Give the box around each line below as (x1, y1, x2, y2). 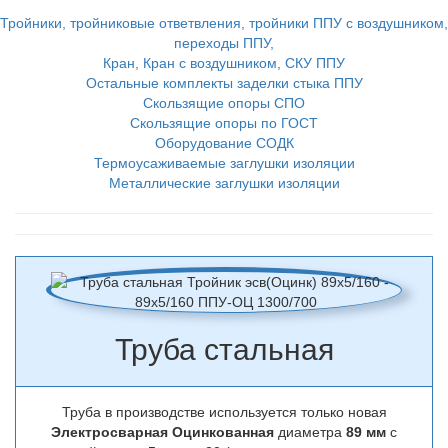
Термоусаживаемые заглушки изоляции (93, 155, 355, 171)
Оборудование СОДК (154, 135, 294, 151)
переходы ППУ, (174, 35, 274, 51)
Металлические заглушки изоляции (108, 175, 340, 191)
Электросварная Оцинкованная (51, 424, 278, 440)
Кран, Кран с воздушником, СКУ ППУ (103, 55, 345, 71)
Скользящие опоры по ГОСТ (130, 115, 318, 131)
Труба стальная (114, 333, 334, 366)
